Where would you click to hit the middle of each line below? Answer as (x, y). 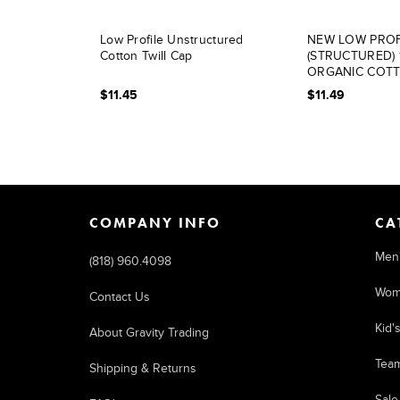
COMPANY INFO (154, 223)
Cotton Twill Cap (146, 56)
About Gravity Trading (149, 333)
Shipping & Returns (142, 368)
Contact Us (119, 297)
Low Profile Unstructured (172, 40)
